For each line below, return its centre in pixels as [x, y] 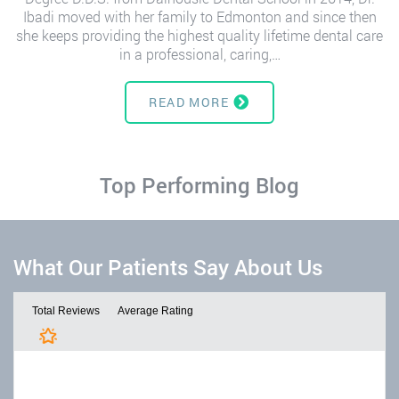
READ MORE [189, 102]
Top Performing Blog [199, 185]
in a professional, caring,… [199, 53]
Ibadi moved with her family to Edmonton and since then [199, 16]
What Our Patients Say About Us [168, 267]
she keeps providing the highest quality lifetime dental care [199, 35]
